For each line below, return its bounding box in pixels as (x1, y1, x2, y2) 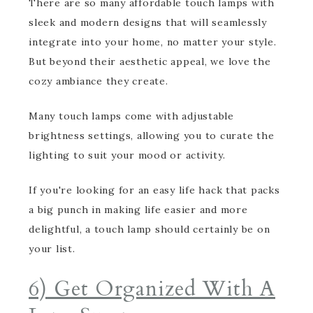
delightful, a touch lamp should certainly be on (29, 223, 270, 235)
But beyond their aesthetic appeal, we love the (29, 55, 271, 68)
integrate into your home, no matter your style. (29, 36, 277, 48)
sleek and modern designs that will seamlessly (29, 16, 267, 29)
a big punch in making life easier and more (29, 203, 248, 216)
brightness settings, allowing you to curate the (29, 129, 275, 142)
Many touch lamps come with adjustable (29, 110, 234, 122)
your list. (29, 242, 75, 255)
